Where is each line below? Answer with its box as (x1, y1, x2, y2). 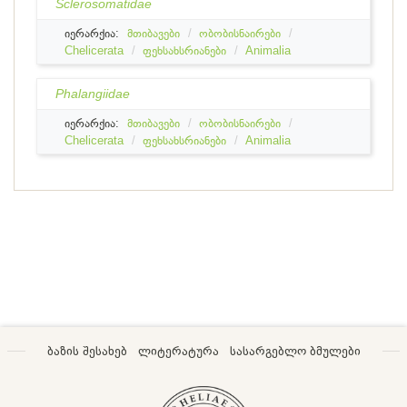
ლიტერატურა (137, 343, 219, 358)
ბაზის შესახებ (46, 343, 127, 358)
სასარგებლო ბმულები (229, 343, 361, 358)
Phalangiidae (55, 86, 130, 101)
